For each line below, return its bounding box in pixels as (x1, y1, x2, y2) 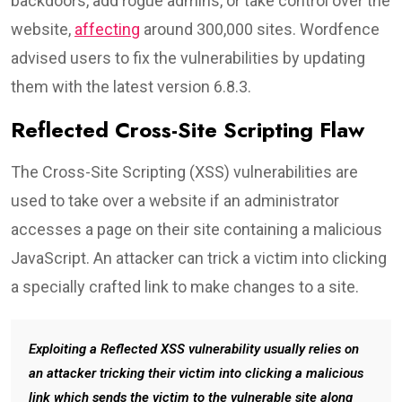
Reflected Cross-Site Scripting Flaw (11, 113, 364, 145)
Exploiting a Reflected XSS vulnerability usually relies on (29, 340, 359, 357)
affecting (74, 19, 140, 39)
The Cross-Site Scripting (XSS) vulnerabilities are (11, 162, 358, 181)
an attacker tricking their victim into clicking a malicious (29, 364, 363, 381)
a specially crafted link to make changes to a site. (11, 276, 359, 296)
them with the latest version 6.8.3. (11, 76, 251, 96)
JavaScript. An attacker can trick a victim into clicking (11, 248, 387, 267)
